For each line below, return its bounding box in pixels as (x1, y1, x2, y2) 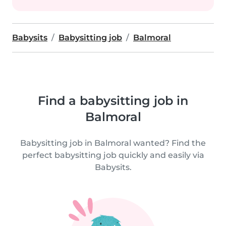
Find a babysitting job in (38, 93, 188, 108)
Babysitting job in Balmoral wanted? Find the (20, 138, 206, 148)
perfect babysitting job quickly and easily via (22, 150, 204, 160)
